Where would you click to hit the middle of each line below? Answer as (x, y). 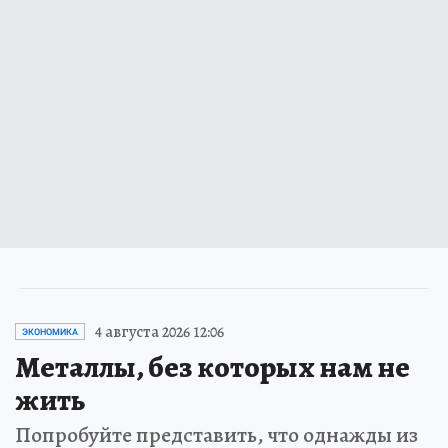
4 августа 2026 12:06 (159, 331)
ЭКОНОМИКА (50, 331)
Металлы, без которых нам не (212, 366)
